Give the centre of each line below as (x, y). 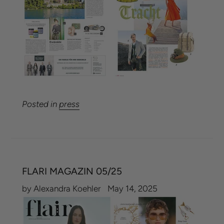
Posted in (40, 104)
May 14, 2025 (132, 188)
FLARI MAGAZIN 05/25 (72, 171)
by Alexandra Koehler (61, 188)
